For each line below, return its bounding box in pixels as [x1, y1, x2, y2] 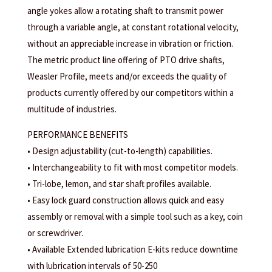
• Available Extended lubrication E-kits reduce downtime [27, 243, 238, 256]
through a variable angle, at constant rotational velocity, [27, 21, 239, 33]
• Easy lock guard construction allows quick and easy [27, 194, 224, 206]
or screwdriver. [27, 227, 83, 239]
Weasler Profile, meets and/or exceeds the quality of [27, 70, 227, 83]
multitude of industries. [27, 103, 117, 115]
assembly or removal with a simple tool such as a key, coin [27, 211, 243, 223]
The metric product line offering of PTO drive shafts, [27, 54, 225, 66]
